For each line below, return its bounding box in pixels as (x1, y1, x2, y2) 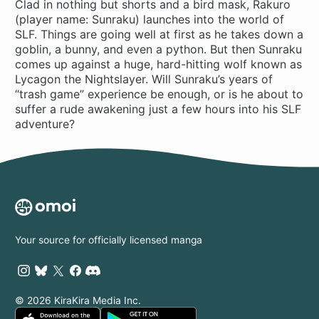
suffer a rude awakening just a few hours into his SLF (15, 101, 302, 116)
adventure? (15, 116, 75, 131)
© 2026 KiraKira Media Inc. (15, 295, 142, 307)
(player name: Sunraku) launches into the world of (15, 11, 285, 26)
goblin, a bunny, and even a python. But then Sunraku (15, 41, 303, 56)
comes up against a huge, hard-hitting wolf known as (15, 56, 303, 71)
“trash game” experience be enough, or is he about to (15, 86, 304, 101)
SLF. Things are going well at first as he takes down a (15, 26, 304, 41)
